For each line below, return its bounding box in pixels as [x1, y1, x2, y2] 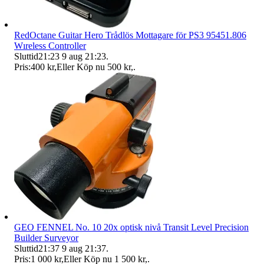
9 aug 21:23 [62, 51, 106, 61]
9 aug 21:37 [62, 243, 106, 253]
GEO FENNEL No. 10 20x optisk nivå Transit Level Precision [14, 222, 249, 232]
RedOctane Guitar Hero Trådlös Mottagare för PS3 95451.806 [14, 29, 246, 40]
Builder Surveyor [14, 232, 78, 243]
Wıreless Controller [14, 40, 86, 51]
